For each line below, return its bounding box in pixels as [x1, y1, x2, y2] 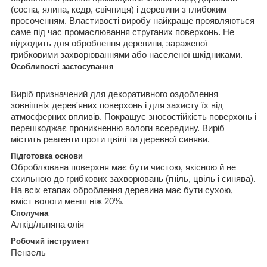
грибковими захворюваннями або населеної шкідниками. [11, 49, 243, 60]
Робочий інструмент [11, 236, 89, 246]
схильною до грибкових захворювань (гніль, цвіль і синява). [11, 173, 256, 184]
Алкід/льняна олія [11, 219, 84, 229]
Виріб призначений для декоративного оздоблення [11, 88, 218, 99]
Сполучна [11, 208, 48, 218]
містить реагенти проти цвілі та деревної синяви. [11, 133, 212, 144]
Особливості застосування [11, 61, 114, 71]
